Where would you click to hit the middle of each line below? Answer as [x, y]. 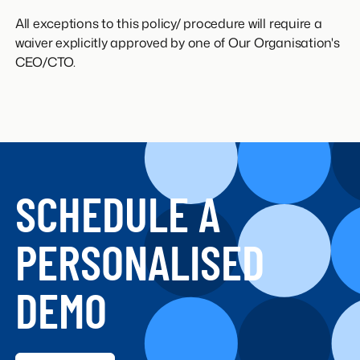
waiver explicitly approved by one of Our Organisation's [177, 43]
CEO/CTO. [45, 62]
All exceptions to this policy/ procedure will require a [168, 24]
